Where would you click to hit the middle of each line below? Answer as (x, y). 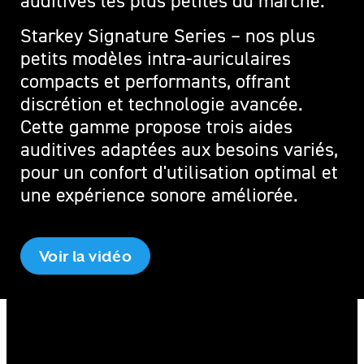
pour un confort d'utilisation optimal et (179, 172)
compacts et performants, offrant (156, 81)
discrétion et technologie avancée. (162, 104)
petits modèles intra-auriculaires (156, 58)
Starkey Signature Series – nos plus (168, 36)
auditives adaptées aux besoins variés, (179, 149)
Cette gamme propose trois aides (156, 127)
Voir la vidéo (85, 256)
